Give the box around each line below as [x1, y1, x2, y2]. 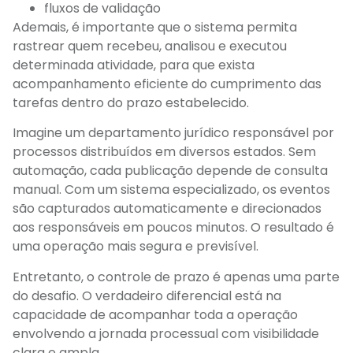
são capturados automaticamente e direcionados [13, 199, 321, 218]
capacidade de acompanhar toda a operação [13, 305, 298, 324]
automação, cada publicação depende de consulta [13, 162, 328, 180]
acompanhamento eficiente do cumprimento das [13, 75, 321, 94]
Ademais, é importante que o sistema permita [13, 18, 297, 37]
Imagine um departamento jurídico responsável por [13, 124, 334, 143]
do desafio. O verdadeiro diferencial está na [13, 286, 281, 305]
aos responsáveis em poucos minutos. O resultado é [13, 218, 334, 237]
